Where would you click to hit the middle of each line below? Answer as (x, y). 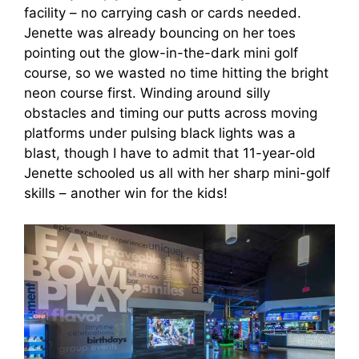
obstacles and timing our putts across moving (171, 113)
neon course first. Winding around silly (147, 93)
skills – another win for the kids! (126, 194)
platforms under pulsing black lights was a (160, 133)
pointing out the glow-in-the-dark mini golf (161, 53)
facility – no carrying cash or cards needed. (163, 13)
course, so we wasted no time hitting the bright (176, 73)
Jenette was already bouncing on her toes (160, 33)
